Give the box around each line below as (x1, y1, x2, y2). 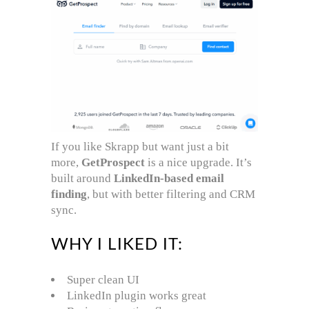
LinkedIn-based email (114, 171, 224, 185)
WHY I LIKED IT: (51, 236, 183, 253)
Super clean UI (67, 272, 139, 286)
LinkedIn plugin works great (67, 288, 206, 302)
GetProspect (81, 155, 145, 169)
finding (51, 187, 87, 201)
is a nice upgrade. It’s (145, 155, 252, 169)
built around (51, 171, 114, 185)
